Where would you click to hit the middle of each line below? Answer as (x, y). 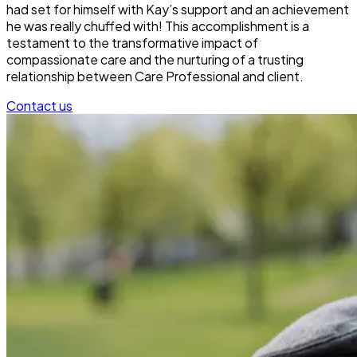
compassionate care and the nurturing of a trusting (155, 59)
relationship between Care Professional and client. (155, 76)
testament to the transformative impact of (132, 42)
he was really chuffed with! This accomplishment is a (158, 25)
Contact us (39, 105)
